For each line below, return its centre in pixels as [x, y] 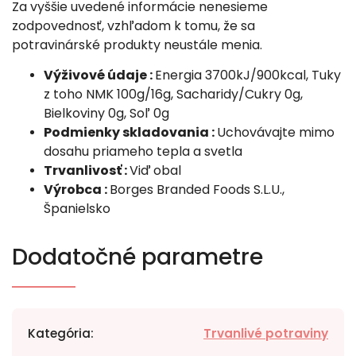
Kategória [59, 333]
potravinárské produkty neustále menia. [137, 45]
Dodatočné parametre [137, 257]
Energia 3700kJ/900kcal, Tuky [248, 75]
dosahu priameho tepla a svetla [143, 151]
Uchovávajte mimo [276, 132]
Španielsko [77, 209]
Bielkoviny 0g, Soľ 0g [106, 113]
